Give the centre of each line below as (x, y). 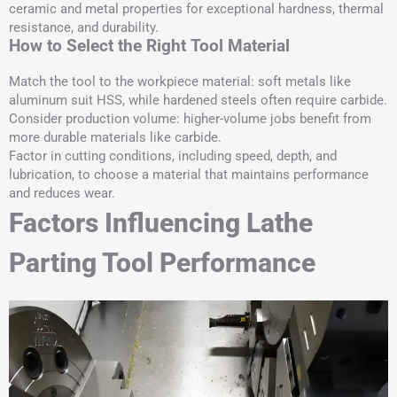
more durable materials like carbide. (115, 137)
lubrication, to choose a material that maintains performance (189, 175)
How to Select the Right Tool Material (149, 46)
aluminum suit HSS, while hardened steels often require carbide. (198, 100)
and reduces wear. (62, 193)
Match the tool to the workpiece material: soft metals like (180, 82)
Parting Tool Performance (162, 263)
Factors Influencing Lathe (161, 223)
